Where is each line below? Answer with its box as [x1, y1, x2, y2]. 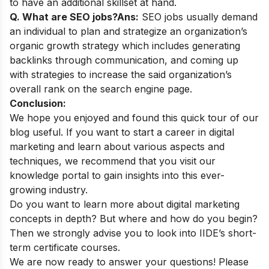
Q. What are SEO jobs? [10, 10, 117, 23]
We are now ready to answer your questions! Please [10, 255, 249, 268]
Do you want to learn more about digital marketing [10, 198, 240, 210]
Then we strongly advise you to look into [10, 226, 196, 239]
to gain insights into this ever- [89, 169, 225, 181]
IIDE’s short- [196, 226, 256, 239]
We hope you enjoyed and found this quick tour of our [10, 111, 259, 124]
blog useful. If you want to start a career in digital [10, 125, 234, 138]
